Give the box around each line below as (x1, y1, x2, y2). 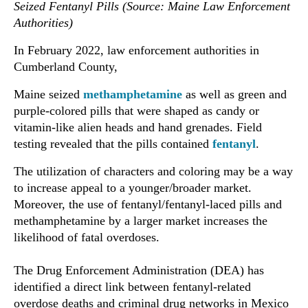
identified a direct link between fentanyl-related (14, 280, 251, 294)
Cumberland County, (14, 60, 118, 74)
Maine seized (14, 87, 83, 102)
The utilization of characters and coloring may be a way (14, 164, 293, 179)
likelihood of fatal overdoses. (14, 230, 159, 245)
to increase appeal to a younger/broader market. (14, 181, 252, 195)
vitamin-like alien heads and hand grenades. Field (14, 120, 262, 135)
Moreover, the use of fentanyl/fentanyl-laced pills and (14, 197, 282, 212)
